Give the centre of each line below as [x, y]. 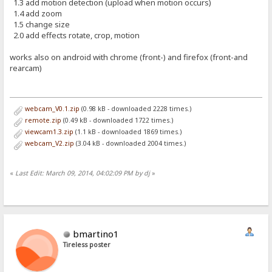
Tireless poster [87, 244]
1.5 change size [40, 25]
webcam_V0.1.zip [51, 109]
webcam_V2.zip [48, 144]
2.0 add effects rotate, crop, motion [78, 36]
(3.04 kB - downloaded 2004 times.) [130, 144]
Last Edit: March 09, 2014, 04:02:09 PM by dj [83, 173]
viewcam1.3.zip [48, 132]
